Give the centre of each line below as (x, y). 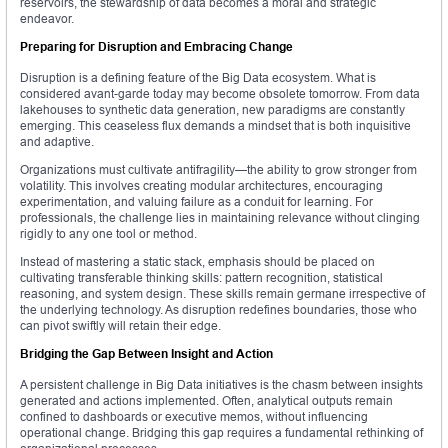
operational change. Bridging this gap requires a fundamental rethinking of (221, 433)
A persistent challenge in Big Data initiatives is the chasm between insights (221, 385)
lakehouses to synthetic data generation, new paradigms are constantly (212, 110)
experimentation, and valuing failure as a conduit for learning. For (196, 202)
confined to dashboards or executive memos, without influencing (194, 417)
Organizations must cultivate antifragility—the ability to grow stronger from (218, 170)
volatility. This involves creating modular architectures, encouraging (201, 186)
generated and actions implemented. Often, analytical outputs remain (206, 401)
